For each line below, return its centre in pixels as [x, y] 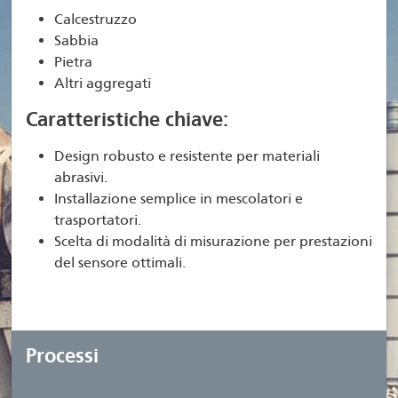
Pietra [73, 62]
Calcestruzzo [96, 20]
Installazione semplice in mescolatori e [179, 199]
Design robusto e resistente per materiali [187, 156]
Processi [62, 356]
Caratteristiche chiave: [127, 120]
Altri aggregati [103, 84]
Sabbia [76, 41]
